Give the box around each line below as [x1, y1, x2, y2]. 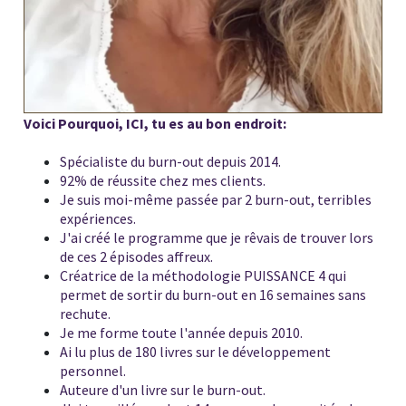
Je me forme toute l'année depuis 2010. [60, 323, 303, 342]
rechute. [60, 304, 111, 323]
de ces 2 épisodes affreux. [60, 246, 213, 266]
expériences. [60, 208, 136, 227]
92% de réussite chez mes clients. [60, 170, 266, 189]
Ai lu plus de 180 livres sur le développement [60, 342, 331, 361]
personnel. [60, 361, 126, 380]
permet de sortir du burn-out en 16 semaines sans [60, 285, 366, 304]
